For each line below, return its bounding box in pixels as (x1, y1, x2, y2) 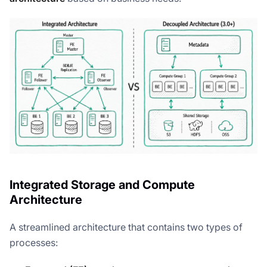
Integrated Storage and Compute (10, 178, 195, 193)
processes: (10, 237, 58, 249)
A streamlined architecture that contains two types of (10, 221, 243, 234)
